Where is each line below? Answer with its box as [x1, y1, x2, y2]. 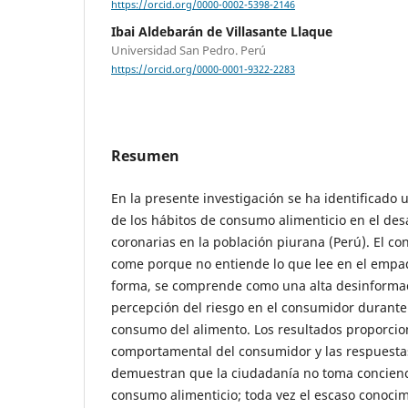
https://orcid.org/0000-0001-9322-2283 [111, 63, 295, 76]
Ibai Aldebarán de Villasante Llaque [111, 23, 332, 41]
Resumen [111, 146, 179, 167]
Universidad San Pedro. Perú [111, 42, 266, 59]
